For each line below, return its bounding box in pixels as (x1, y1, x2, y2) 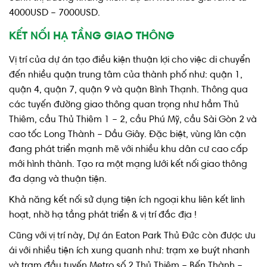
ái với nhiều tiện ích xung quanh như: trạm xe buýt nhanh (9, 246, 250, 256)
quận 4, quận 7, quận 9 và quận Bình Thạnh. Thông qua (9, 85, 248, 95)
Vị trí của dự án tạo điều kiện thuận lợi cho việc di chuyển (9, 55, 250, 65)
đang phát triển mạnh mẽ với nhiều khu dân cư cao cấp (9, 144, 248, 154)
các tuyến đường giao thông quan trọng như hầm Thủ (9, 100, 239, 110)
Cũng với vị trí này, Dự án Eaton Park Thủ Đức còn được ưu (9, 231, 256, 241)
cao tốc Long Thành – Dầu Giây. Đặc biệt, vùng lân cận (9, 129, 246, 139)
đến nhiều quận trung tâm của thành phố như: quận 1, (9, 70, 243, 80)
